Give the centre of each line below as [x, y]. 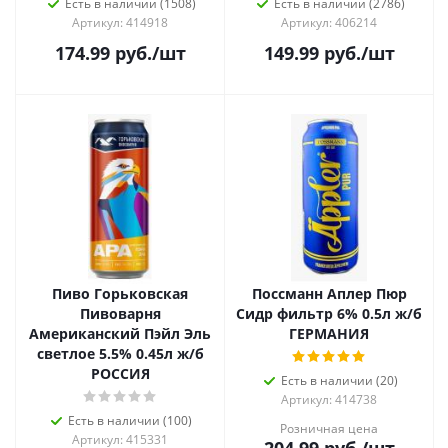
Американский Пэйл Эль [120, 333]
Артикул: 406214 [329, 22]
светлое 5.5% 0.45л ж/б [120, 353]
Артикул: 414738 [329, 399]
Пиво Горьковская [120, 293]
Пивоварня [120, 313]
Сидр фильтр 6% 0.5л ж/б [329, 313]
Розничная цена [329, 428]
